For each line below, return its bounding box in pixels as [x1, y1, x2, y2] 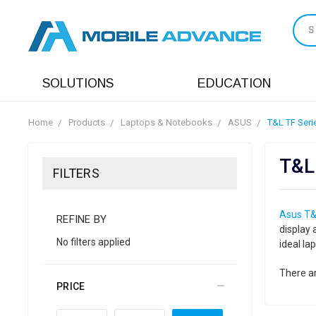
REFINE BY [56, 212, 107, 226]
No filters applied [56, 236, 130, 248]
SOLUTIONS [42, 76, 114, 90]
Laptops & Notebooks [121, 117, 212, 128]
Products [68, 117, 105, 128]
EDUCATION [197, 76, 271, 90]
